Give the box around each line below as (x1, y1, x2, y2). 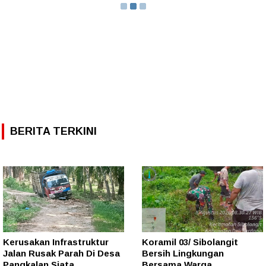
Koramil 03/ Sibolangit (142, 237, 238, 248)
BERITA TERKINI (10, 125, 97, 137)
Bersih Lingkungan (142, 248, 224, 259)
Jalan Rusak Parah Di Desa (3, 248, 120, 259)
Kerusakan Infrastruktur (3, 237, 109, 248)
